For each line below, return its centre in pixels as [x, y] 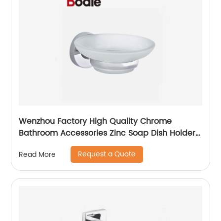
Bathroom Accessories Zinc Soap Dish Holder [107, 133]
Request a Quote [107, 154]
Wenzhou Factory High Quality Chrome [95, 121]
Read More [37, 154]
